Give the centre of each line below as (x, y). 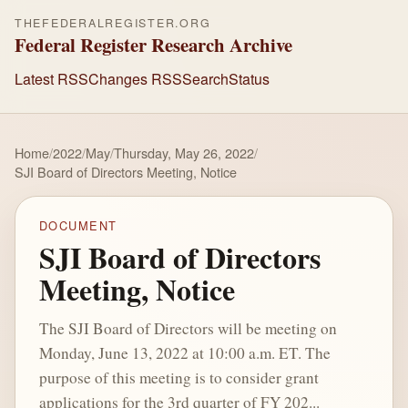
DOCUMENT (78, 226)
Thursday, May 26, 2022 (184, 153)
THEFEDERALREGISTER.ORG (113, 23)
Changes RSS (135, 78)
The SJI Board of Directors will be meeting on (188, 328)
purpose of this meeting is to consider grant (178, 377)
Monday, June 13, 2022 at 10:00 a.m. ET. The (184, 352)
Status (249, 78)
